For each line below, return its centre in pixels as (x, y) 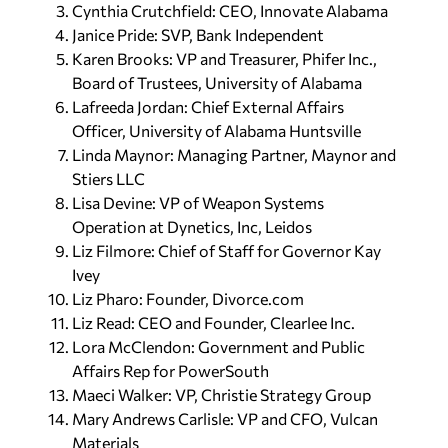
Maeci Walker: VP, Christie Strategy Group (221, 394)
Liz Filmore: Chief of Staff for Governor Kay (226, 250)
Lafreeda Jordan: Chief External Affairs (208, 106)
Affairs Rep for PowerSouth (170, 370)
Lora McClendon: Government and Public (218, 346)
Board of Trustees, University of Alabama (217, 82)
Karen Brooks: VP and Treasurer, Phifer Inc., (224, 58)
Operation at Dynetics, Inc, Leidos (192, 226)
